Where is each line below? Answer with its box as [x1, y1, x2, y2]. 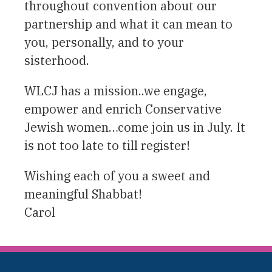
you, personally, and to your [24, 33, 184, 50]
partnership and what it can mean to [24, 15, 233, 32]
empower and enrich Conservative [24, 100, 222, 117]
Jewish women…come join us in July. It [24, 118, 245, 135]
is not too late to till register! [24, 137, 190, 154]
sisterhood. [24, 52, 89, 69]
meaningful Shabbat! [24, 185, 142, 202]
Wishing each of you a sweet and [24, 167, 210, 184]
